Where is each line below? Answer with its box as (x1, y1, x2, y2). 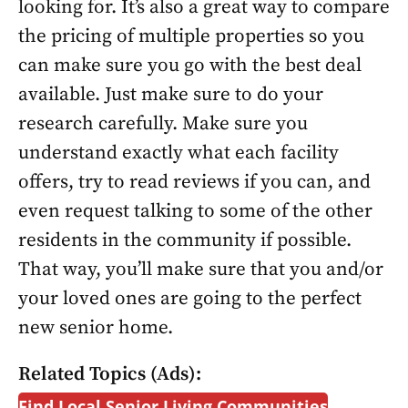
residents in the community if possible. (18, 229, 352, 252)
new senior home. (18, 316, 173, 340)
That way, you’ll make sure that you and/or (18, 258, 383, 281)
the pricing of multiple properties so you (18, 25, 364, 48)
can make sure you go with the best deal (18, 54, 362, 77)
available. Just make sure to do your (18, 83, 323, 107)
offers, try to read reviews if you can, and (18, 170, 371, 194)
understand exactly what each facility (18, 141, 339, 165)
